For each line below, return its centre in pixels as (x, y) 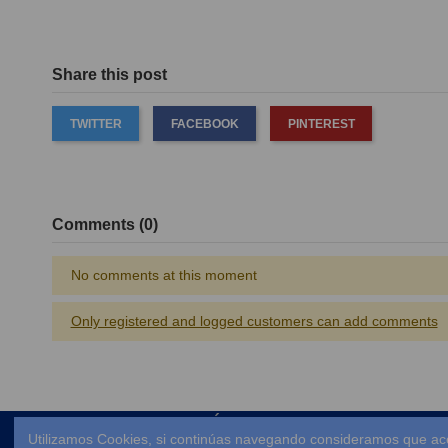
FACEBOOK (204, 123)
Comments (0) (105, 224)
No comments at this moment (163, 275)
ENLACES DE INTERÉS (142, 423)
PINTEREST (321, 123)
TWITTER (95, 123)
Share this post (109, 75)
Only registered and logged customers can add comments (254, 321)
